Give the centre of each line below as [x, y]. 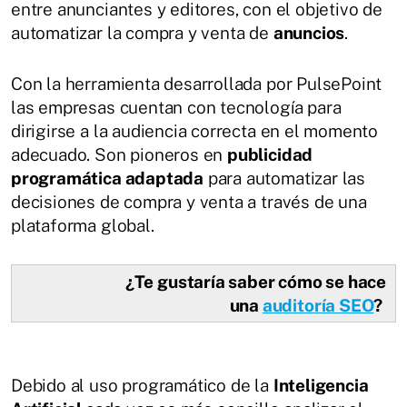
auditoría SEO [318, 306]
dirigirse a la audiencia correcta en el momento [195, 131]
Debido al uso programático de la [142, 386]
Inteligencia [321, 386]
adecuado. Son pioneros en [119, 155]
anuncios [309, 33]
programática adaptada [108, 179]
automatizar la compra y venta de [142, 33]
